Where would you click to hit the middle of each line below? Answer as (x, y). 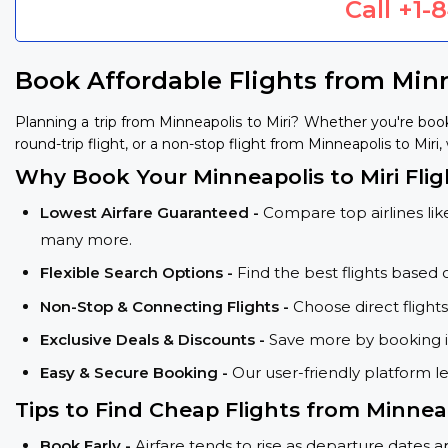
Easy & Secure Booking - (136, 373)
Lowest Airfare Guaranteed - (151, 212)
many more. (86, 239)
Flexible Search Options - (138, 273)
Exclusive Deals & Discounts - (154, 339)
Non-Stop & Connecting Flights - (166, 306)
